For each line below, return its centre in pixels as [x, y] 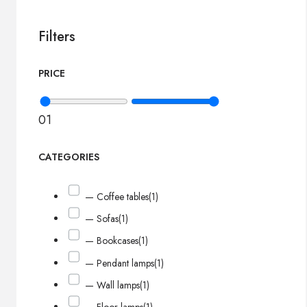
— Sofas [102, 219]
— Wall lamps [113, 285]
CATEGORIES [69, 157]
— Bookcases [112, 241]
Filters [57, 37]
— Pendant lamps [120, 263]
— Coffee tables [117, 196]
